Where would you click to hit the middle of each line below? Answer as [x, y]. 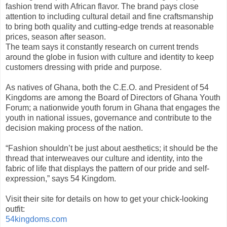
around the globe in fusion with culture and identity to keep [110, 57]
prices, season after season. [56, 36]
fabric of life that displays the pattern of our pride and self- [107, 168]
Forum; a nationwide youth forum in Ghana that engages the [113, 107]
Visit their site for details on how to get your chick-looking [107, 199]
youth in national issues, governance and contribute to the [109, 118]
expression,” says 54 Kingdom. [61, 178]
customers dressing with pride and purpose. [84, 67]
